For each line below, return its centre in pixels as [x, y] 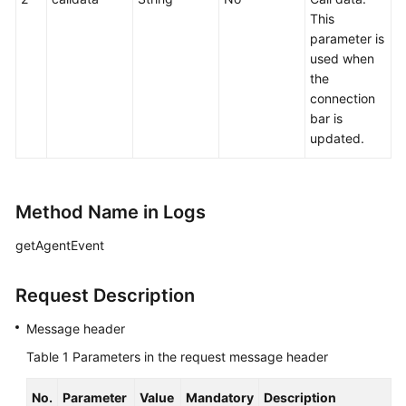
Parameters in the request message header [200, 357]
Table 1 [49, 357]
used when [342, 59]
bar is [326, 119]
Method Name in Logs [111, 213]
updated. [337, 139]
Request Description [105, 296]
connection [343, 99]
